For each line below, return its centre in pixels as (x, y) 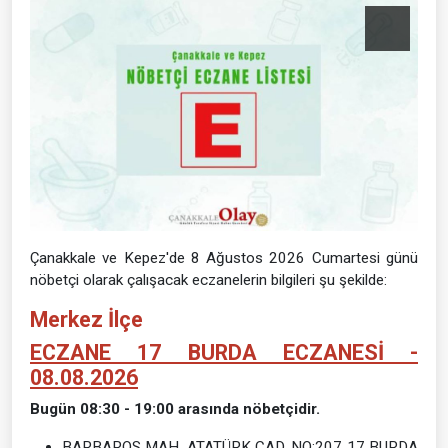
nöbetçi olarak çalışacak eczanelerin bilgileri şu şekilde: (208, 279)
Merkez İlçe (86, 319)
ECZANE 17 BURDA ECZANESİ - (224, 352)
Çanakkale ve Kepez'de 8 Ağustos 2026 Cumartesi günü (224, 257)
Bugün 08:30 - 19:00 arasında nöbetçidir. (175, 408)
